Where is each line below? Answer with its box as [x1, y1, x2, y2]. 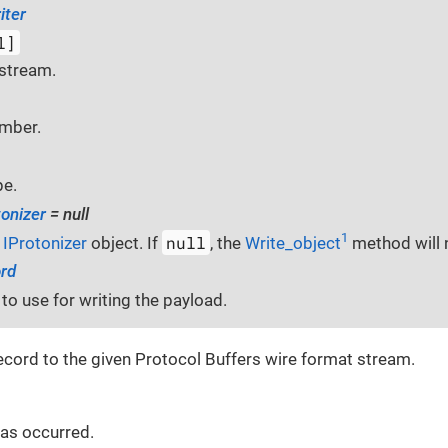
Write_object [245, 232, 342, 253]
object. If [87, 232, 162, 253]
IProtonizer [3, 232, 87, 253]
